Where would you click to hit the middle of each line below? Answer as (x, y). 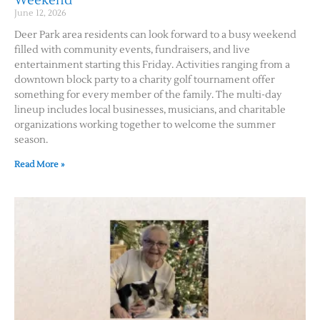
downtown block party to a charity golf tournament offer (145, 80)
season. (31, 140)
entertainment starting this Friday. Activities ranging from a (152, 65)
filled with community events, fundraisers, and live (132, 50)
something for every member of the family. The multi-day (148, 95)
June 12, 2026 (40, 13)
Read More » (39, 164)
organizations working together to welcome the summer (145, 125)
